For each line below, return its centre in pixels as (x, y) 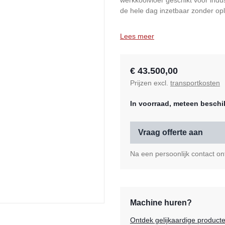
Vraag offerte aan (171, 133)
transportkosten (195, 83)
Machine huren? (161, 203)
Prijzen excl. (150, 83)
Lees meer (137, 36)
